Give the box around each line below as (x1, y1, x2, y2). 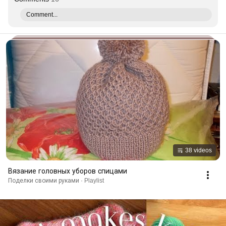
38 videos (185, 146, 212, 154)
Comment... (26, 11, 58, 18)
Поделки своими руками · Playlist (8, 177, 104, 184)
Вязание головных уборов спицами (8, 166, 127, 175)
